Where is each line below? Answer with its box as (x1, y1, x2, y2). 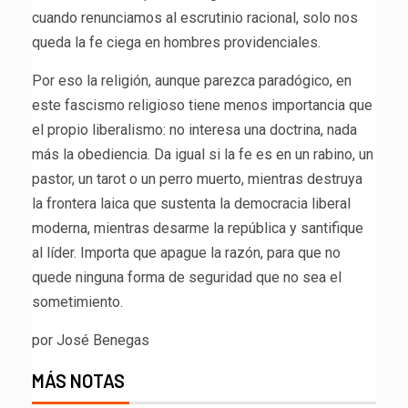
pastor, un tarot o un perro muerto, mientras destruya (32, 170, 362, 189)
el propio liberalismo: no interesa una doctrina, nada (32, 121, 357, 139)
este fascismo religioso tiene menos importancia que (32, 97, 372, 115)
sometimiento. (32, 293, 123, 311)
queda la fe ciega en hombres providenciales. (32, 34, 321, 52)
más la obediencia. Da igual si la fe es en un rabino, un (32, 146, 373, 164)
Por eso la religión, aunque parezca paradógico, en (32, 72, 352, 90)
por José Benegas (32, 331, 149, 350)
